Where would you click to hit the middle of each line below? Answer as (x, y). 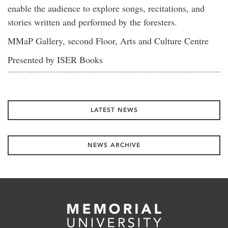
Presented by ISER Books (55, 60)
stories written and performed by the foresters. (92, 22)
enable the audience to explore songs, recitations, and (106, 8)
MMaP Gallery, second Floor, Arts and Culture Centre (108, 41)
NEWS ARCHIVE (114, 145)
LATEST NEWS (114, 110)
